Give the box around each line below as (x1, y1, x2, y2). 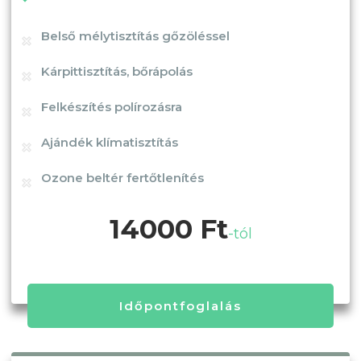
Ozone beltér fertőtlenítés (41, 169, 204, 185)
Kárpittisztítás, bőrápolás (41, 63, 193, 79)
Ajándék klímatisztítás (41, 134, 178, 150)
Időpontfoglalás (119, 297, 242, 313)
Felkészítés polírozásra (41, 98, 182, 114)
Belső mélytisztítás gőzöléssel (41, 27, 230, 44)
